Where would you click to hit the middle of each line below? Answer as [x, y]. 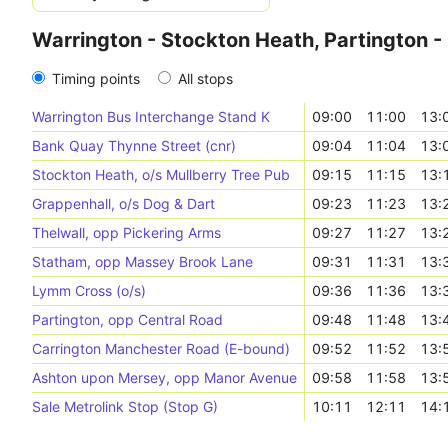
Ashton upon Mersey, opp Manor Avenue [164, 377]
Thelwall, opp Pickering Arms [126, 232]
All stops [205, 78]
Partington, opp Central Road [127, 319]
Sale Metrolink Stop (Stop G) [125, 406]
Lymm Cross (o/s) [89, 290]
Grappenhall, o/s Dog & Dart [123, 203]
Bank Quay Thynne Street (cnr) [134, 145]
